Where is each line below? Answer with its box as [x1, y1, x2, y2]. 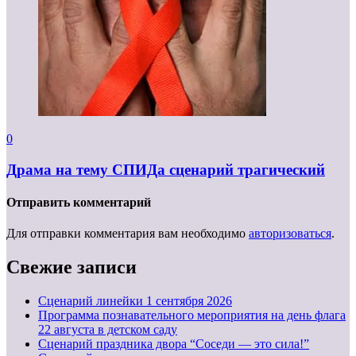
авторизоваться [249, 226, 331, 241]
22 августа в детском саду [38, 323, 177, 337]
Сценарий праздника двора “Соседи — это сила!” [38, 337, 309, 351]
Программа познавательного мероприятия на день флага [38, 308, 346, 323]
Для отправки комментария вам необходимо [6, 226, 249, 241]
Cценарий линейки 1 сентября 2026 [38, 294, 232, 308]
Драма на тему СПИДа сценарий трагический [6, 161, 325, 178]
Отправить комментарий [6, 195, 151, 210]
